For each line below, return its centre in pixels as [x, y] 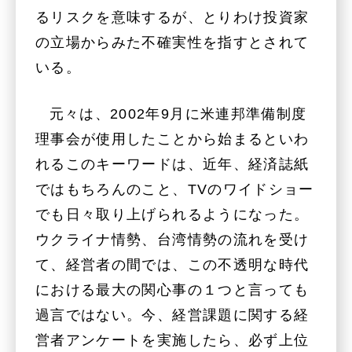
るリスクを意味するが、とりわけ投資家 [172, 18]
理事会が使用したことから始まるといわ [172, 139]
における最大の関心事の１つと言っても [172, 290]
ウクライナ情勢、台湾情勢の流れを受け [172, 239]
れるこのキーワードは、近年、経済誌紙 [172, 164]
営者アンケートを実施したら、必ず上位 [172, 340]
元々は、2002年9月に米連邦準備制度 [178, 114]
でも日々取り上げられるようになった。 [172, 214]
